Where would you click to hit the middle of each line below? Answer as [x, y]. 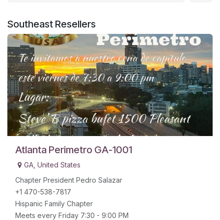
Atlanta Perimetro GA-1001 [74, 150]
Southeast [30, 24]
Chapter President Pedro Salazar [69, 180]
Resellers [74, 24]
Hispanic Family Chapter [54, 204]
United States [59, 165]
